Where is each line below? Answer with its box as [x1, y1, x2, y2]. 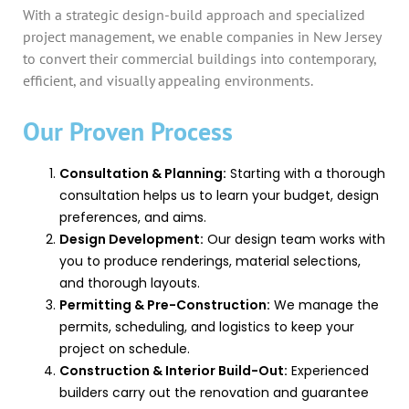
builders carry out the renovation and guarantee [59, 383, 369, 402]
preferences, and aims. [59, 208, 206, 226]
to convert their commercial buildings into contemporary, [23, 49, 376, 68]
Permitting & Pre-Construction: [59, 296, 270, 314]
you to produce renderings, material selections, [59, 252, 361, 270]
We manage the [270, 296, 379, 314]
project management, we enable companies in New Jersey [23, 27, 381, 46]
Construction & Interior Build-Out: [59, 362, 288, 380]
